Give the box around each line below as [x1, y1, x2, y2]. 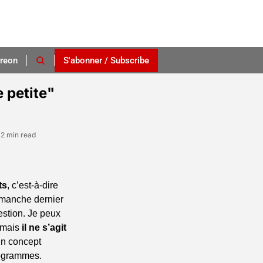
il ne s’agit [22, 222, 66, 232]
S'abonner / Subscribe [63, 55, 149, 66]
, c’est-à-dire [7, 180, 58, 190]
